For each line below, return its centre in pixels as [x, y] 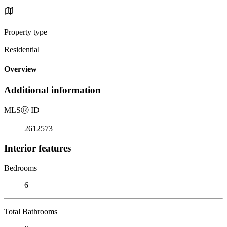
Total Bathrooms [31, 211]
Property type [26, 32]
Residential [22, 49]
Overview [21, 69]
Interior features [37, 148]
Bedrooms [21, 168]
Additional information [52, 90]
